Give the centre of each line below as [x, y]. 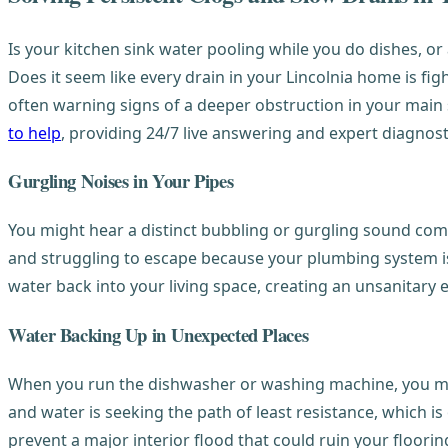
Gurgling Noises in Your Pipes [121, 181]
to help [34, 132]
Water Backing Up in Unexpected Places [158, 334]
